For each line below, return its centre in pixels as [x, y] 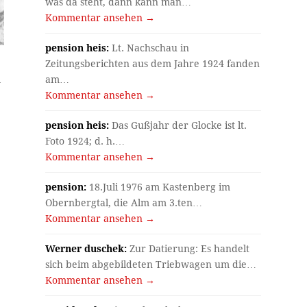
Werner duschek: [86, 249]
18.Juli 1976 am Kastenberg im [159, 187]
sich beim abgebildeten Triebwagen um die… [151, 265]
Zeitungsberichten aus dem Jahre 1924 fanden [153, 64]
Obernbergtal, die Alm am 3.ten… [124, 203]
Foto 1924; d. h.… [85, 142]
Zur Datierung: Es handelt [188, 249]
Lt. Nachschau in [149, 48]
